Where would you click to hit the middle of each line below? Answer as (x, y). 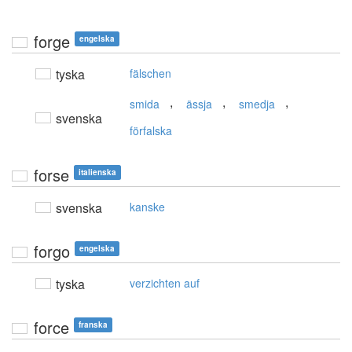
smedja (257, 104)
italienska (97, 172)
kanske (147, 207)
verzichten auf (165, 283)
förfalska (151, 131)
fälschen (150, 73)
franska (93, 325)
